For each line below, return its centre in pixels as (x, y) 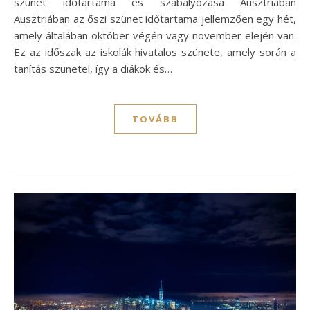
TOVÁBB (155, 119)
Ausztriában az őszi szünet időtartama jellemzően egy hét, (155, 18)
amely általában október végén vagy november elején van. (155, 35)
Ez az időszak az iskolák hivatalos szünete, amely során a (155, 52)
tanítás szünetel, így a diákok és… (93, 68)
